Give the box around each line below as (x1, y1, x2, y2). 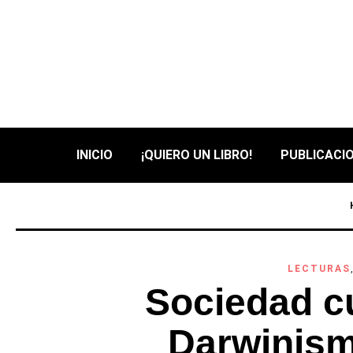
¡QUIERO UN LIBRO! (141, 147, 252, 162)
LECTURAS (287, 263, 351, 274)
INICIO (76, 147, 113, 162)
